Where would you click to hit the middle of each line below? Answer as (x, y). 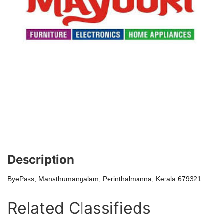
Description (41, 159)
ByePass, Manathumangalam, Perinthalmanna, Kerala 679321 (104, 179)
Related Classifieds (79, 208)
